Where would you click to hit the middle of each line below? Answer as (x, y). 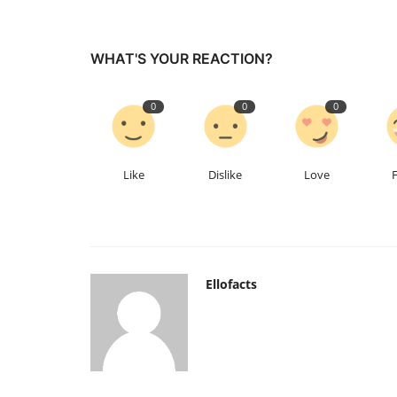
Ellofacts (231, 284)
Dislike (226, 174)
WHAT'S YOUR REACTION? (182, 58)
